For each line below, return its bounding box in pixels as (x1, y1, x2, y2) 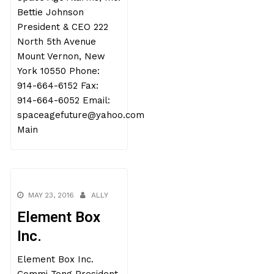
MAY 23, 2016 (28, 191, 75, 199)
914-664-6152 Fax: (17, 80, 99, 91)
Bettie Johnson (17, 7, 84, 18)
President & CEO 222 (17, 21, 109, 32)
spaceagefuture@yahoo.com (17, 109, 145, 120)
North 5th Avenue (17, 36, 97, 47)
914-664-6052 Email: (17, 95, 111, 106)
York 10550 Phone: (17, 65, 100, 76)
